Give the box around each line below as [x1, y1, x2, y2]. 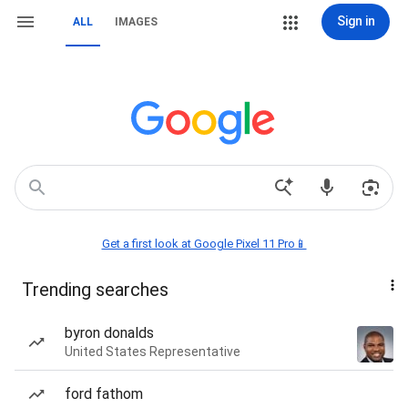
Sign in [336, 14, 375, 28]
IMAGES [115, 15, 158, 28]
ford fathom [65, 385, 143, 403]
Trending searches [22, 279, 168, 301]
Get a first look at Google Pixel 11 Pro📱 [101, 237, 307, 250]
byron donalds [65, 324, 154, 342]
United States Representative [65, 344, 240, 359]
